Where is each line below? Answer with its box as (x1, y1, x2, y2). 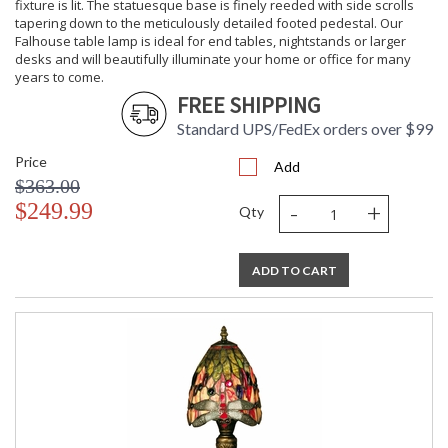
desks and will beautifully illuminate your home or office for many (15, 50, 411, 69)
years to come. (15, 68, 104, 87)
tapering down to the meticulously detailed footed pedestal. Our (15, 14, 403, 33)
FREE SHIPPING (177, 91, 320, 120)
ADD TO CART (251, 263, 337, 279)
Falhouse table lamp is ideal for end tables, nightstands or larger (15, 32, 406, 51)
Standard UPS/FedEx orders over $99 (177, 119, 433, 139)
